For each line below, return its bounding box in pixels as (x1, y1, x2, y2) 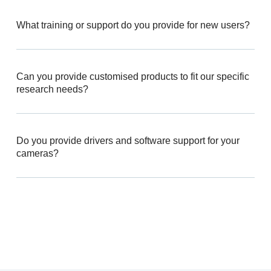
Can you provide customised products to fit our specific (16, 71, 249, 82)
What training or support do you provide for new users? (16, 20, 250, 31)
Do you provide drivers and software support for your (16, 135, 240, 146)
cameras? (16, 148, 59, 159)
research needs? (16, 84, 88, 95)
